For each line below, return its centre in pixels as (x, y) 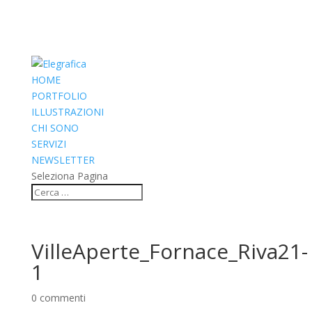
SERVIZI (48, 144)
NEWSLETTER (63, 160)
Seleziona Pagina (69, 176)
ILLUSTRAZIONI (67, 112)
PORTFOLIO (59, 96)
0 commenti (58, 298)
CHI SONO (55, 128)
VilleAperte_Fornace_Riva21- (169, 251)
